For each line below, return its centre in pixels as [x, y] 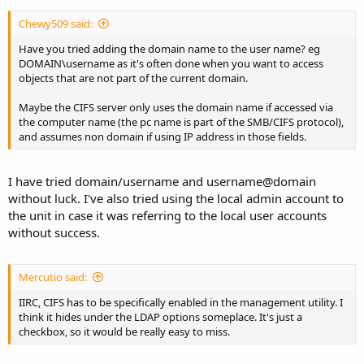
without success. [54, 232]
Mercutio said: [53, 277]
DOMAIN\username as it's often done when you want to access [171, 63]
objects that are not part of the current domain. [133, 78]
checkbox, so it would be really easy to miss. [124, 331]
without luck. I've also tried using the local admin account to [176, 198]
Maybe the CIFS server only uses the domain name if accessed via [176, 107]
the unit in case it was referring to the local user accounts [167, 215]
